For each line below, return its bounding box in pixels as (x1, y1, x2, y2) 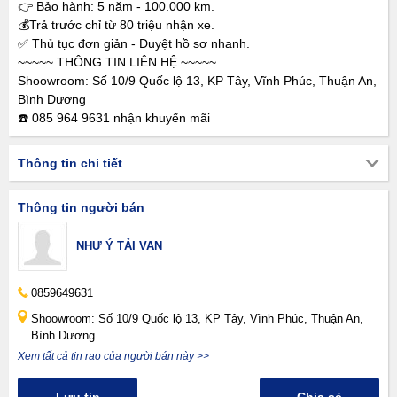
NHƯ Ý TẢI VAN (76, 239, 162, 253)
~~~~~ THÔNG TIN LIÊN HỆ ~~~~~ (18, 55, 216, 69)
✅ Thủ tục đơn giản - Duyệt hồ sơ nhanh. (18, 36, 250, 51)
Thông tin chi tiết (18, 156, 122, 170)
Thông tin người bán (18, 200, 144, 214)
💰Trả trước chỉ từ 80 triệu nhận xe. (18, 18, 214, 32)
